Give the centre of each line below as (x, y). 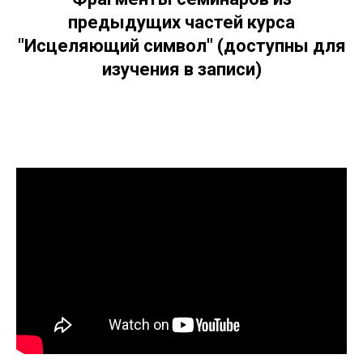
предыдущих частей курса (181, 23)
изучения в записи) (181, 70)
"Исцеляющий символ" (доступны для (181, 46)
